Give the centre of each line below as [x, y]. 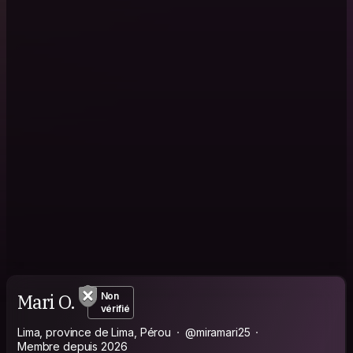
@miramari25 [217, 332]
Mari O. [46, 302]
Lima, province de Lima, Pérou [94, 332]
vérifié [115, 308]
